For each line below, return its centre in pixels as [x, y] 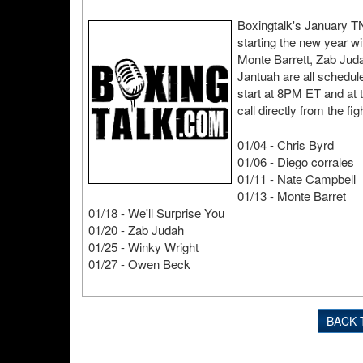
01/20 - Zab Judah [136, 230]
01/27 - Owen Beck [139, 264]
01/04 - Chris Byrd [286, 145]
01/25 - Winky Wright [143, 247]
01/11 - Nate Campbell [297, 179]
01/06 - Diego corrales [296, 162]
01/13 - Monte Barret [292, 196]
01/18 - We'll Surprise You [156, 213]
